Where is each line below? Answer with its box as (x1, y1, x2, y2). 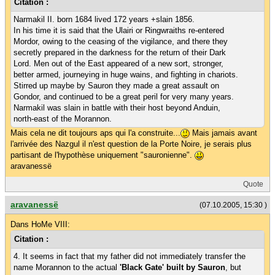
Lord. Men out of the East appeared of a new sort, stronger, (14, 58, 223, 68)
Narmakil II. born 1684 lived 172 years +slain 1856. (14, 14, 195, 24)
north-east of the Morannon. (14, 114, 112, 123)
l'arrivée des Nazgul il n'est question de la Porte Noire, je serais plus (10, 139, 252, 149)
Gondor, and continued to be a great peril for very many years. (14, 91, 234, 101)
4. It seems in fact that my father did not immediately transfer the (14, 251, 246, 261)
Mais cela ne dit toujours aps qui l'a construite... (10, 128, 180, 137)
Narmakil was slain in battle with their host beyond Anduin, (14, 103, 220, 112)
